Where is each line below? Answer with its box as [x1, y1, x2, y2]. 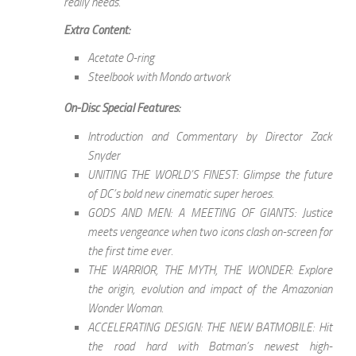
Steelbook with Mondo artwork [87, 70, 230, 85]
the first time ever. [87, 243, 173, 258]
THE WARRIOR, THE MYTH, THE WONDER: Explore [87, 262, 332, 277]
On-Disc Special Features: [64, 101, 180, 116]
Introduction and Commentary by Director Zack [87, 129, 332, 144]
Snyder [87, 148, 120, 163]
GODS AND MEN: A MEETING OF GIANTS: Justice [87, 205, 332, 220]
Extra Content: [64, 23, 130, 38]
